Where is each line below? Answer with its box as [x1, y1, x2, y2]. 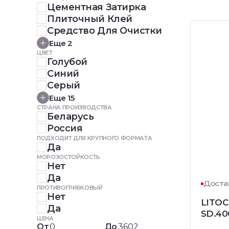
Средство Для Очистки [47, 25, 162, 36]
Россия [47, 123, 83, 134]
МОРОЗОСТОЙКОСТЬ [37, 153, 101, 161]
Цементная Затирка [47, 2, 146, 13]
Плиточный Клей [47, 13, 132, 25]
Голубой [47, 56, 87, 67]
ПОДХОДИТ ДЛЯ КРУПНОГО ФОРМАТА [37, 134, 152, 142]
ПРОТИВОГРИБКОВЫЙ [37, 184, 103, 191]
